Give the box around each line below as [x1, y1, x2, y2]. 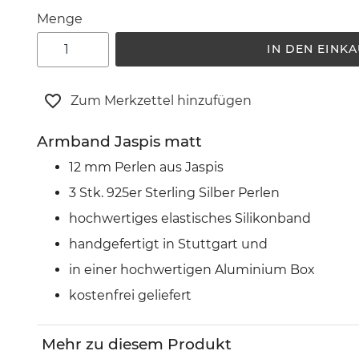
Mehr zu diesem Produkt [41, 335, 232, 354]
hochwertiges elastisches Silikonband [68, 211, 311, 227]
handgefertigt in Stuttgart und [68, 236, 268, 252]
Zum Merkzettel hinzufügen [70, 92, 252, 108]
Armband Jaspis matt [36, 131, 202, 151]
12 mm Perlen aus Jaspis [68, 159, 224, 175]
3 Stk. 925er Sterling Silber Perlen [68, 185, 280, 201]
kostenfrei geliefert [68, 288, 195, 304]
